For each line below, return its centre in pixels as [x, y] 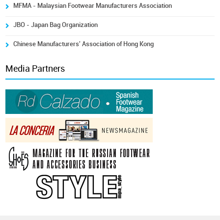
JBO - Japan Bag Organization [56, 25]
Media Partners [35, 69]
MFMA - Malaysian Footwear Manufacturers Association [93, 5]
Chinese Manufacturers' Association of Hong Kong [84, 44]
